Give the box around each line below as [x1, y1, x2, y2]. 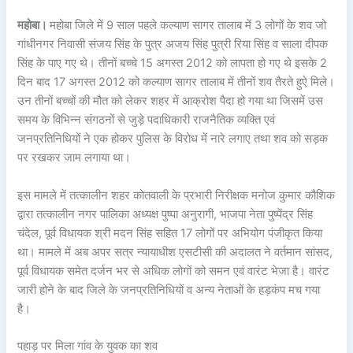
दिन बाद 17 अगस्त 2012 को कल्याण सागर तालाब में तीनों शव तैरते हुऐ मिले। [17, 75, 336, 90]
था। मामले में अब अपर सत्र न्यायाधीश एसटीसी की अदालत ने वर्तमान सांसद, [17, 244, 333, 259]
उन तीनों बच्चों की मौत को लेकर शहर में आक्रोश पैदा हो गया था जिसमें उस [17, 94, 324, 109]
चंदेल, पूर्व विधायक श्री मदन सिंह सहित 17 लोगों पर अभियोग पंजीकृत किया [17, 225, 323, 240]
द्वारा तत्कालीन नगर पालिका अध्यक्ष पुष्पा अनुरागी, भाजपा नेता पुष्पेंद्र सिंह [17, 206, 314, 221]
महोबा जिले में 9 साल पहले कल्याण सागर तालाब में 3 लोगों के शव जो [50, 18, 327, 33]
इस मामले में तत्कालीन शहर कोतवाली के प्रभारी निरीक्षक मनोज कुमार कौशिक [17, 188, 336, 203]
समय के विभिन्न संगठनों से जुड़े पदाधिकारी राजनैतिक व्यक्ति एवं [17, 113, 276, 128]
